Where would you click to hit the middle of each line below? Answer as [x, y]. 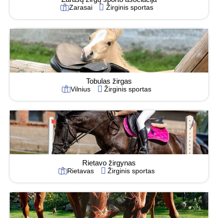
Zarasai [81, 7]
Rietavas [81, 171]
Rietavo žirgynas [109, 163]
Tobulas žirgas [109, 81]
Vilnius [81, 89]
